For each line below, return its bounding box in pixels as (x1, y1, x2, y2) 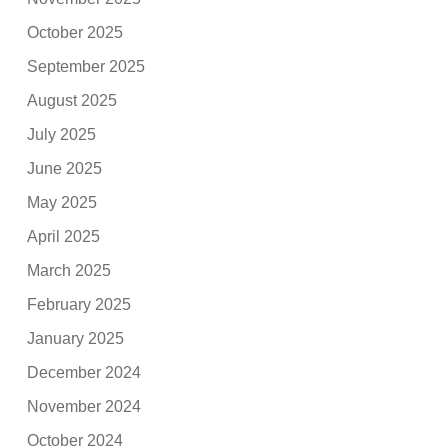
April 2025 (27, 227, 101, 245)
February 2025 (27, 295, 132, 313)
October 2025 (27, 23, 124, 41)
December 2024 (27, 363, 142, 381)
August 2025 (27, 91, 118, 109)
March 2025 (27, 261, 112, 279)
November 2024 (27, 397, 142, 415)
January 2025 (27, 329, 125, 347)
